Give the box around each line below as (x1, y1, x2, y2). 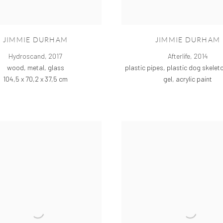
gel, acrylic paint (163, 75, 212, 84)
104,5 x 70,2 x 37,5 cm (3, 75, 68, 84)
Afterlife (167, 52, 190, 61)
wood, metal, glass (6, 63, 64, 72)
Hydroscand (8, 52, 45, 61)
